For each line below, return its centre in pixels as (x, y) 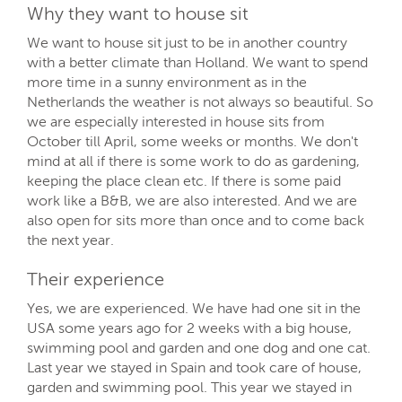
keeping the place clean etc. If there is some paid (184, 180)
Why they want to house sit (138, 13)
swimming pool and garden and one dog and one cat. (199, 347)
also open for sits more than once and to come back (196, 220)
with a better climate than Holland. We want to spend (197, 62)
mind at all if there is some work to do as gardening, (193, 161)
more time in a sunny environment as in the (167, 82)
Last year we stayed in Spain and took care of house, (194, 367)
